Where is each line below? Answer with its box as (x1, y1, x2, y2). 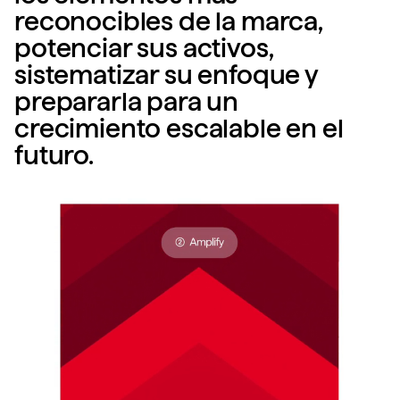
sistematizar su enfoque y (14, 59, 318, 90)
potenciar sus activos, (14, 32, 273, 63)
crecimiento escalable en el (14, 112, 344, 144)
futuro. (14, 139, 94, 171)
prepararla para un (14, 86, 239, 117)
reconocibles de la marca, (14, 5, 322, 37)
